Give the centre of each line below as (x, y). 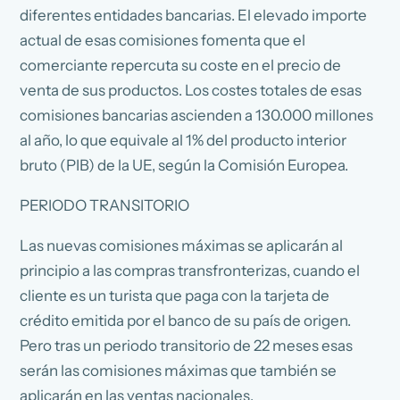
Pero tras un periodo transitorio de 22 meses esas (187, 345)
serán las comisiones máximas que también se (179, 370)
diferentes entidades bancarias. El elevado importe (194, 15)
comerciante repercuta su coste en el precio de (181, 65)
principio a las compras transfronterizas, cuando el (190, 270)
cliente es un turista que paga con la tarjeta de (175, 295)
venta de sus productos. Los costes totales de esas (191, 90)
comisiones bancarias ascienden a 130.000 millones (197, 115)
